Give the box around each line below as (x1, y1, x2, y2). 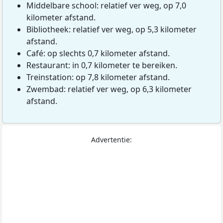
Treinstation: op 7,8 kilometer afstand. (26, 72, 170, 83)
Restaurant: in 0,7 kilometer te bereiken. (26, 60, 177, 71)
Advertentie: (91, 135, 132, 145)
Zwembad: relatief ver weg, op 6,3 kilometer (26, 84, 192, 95)
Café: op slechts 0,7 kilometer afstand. (26, 48, 170, 59)
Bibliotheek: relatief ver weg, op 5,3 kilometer (26, 24, 197, 35)
